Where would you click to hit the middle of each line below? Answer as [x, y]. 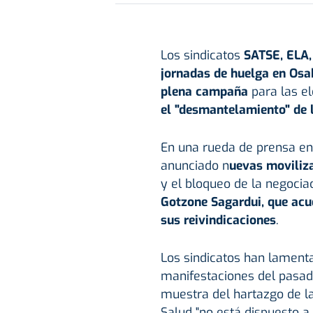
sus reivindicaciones [218, 220]
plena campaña [204, 92]
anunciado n [195, 166]
